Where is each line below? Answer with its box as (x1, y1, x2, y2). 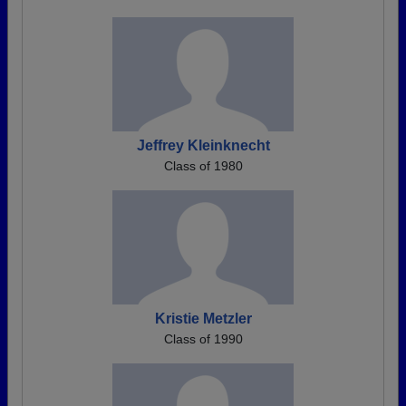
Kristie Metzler (154, 311, 252, 327)
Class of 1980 (163, 159, 243, 174)
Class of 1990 (163, 332, 243, 347)
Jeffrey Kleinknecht (136, 138, 270, 154)
